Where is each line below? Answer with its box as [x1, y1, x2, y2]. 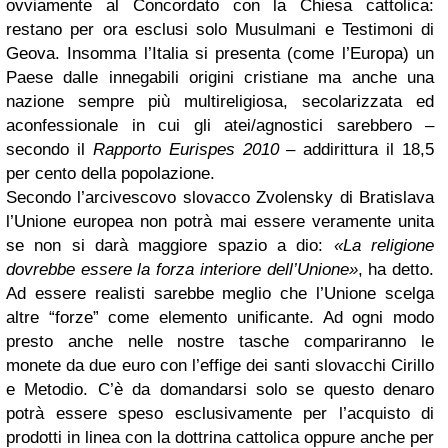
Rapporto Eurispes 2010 [92, 140, 279, 159]
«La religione [333, 236, 435, 255]
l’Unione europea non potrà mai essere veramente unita [6, 212, 434, 231]
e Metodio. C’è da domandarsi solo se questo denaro [6, 380, 434, 399]
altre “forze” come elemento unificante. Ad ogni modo [6, 308, 434, 327]
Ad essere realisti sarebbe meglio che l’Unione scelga [6, 284, 434, 303]
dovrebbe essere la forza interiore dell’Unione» [6, 260, 358, 279]
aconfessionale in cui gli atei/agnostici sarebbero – [6, 116, 434, 135]
